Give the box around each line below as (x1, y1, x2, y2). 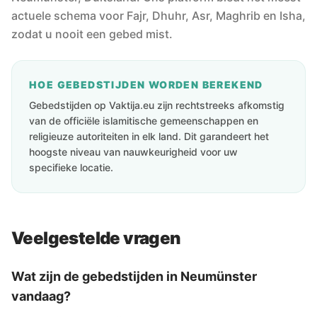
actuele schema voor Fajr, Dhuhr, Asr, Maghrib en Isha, (11, 8, 306, 23)
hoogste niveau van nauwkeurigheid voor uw (29, 146, 238, 158)
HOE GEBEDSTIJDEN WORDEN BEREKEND (29, 79, 263, 91)
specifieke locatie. (29, 161, 113, 173)
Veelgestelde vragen (11, 228, 181, 248)
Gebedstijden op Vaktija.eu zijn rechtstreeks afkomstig (29, 99, 284, 111)
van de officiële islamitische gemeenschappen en (29, 115, 258, 127)
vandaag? (11, 289, 71, 304)
